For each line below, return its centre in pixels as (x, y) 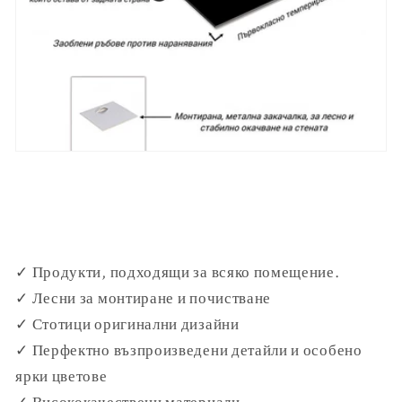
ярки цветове (61, 376)
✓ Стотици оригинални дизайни (127, 323)
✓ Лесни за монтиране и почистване (144, 297)
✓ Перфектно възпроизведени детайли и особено (189, 350)
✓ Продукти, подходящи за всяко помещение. (178, 271)
